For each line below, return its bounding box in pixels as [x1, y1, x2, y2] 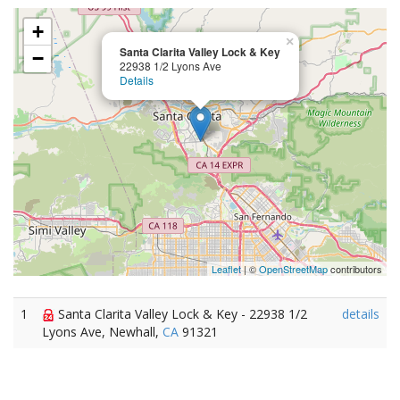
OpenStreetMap [259, 262, 328, 276]
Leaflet [212, 262, 241, 276]
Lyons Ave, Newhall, [42, 323, 162, 340]
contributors [328, 262, 382, 276]
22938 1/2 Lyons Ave [120, 58, 221, 73]
